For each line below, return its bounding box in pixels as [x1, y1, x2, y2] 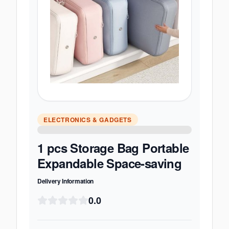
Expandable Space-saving [37, 154, 182, 172]
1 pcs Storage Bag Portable [37, 139, 189, 156]
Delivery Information [37, 176, 94, 186]
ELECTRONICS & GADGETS [43, 115, 132, 124]
